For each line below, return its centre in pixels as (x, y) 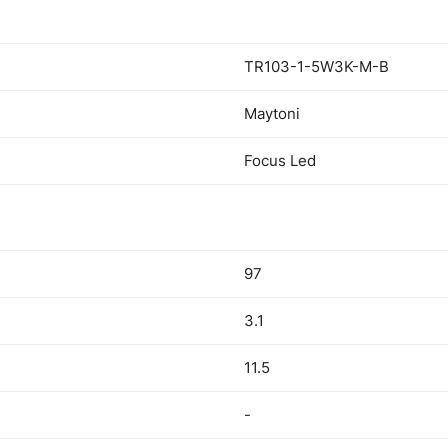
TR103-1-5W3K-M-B (316, 66)
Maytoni (272, 113)
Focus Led (280, 160)
